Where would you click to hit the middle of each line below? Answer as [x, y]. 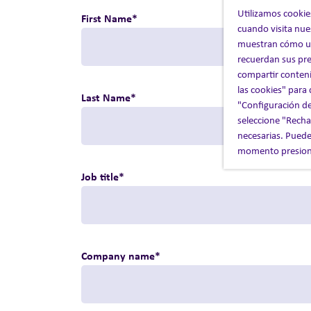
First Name [107, 18]
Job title [100, 176]
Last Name [106, 97]
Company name [118, 255]
